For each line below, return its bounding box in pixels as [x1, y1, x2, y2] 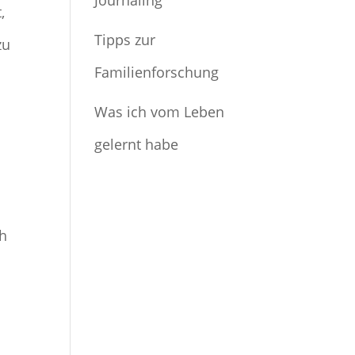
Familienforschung [94, 63, 219, 82]
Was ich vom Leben [94, 102, 225, 121]
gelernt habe [94, 135, 179, 154]
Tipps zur [94, 30, 156, 49]
